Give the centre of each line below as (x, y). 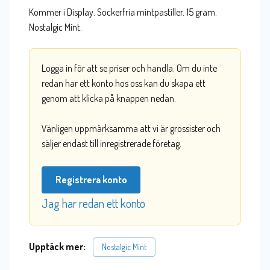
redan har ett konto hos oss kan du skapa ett (124, 83)
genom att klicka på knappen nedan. (109, 99)
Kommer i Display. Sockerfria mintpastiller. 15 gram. (123, 12)
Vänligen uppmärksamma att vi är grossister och (131, 129)
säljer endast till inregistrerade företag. (111, 144)
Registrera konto (91, 180)
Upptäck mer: (60, 247)
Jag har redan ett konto (93, 203)
